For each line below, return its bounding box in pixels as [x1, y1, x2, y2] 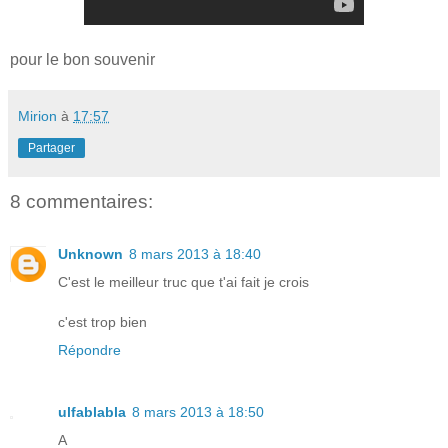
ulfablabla [58, 403, 126, 420]
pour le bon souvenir [10, 51, 155, 69]
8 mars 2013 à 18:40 [129, 245, 261, 262]
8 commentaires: [10, 191, 153, 213]
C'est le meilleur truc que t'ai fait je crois [58, 273, 309, 290]
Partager [28, 141, 75, 156]
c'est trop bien [58, 313, 147, 330]
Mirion [18, 108, 57, 125]
